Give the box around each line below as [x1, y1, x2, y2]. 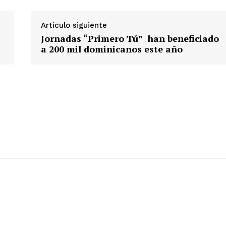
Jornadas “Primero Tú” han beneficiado [40, 32, 219, 45]
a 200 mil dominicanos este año [40, 43, 183, 55]
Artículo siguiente [40, 21, 107, 30]
